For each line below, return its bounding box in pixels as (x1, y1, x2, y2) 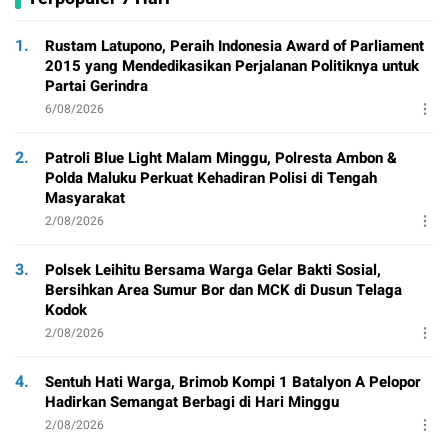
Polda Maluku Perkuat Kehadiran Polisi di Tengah (45, 166, 377, 189)
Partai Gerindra (45, 74, 148, 97)
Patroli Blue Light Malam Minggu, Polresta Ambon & (45, 146, 397, 169)
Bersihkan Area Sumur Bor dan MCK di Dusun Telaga (45, 278, 402, 301)
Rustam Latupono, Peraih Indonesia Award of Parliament (45, 34, 424, 57)
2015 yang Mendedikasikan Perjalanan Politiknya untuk (45, 54, 419, 77)
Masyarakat (45, 186, 125, 209)
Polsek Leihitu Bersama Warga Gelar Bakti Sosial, (45, 258, 381, 281)
